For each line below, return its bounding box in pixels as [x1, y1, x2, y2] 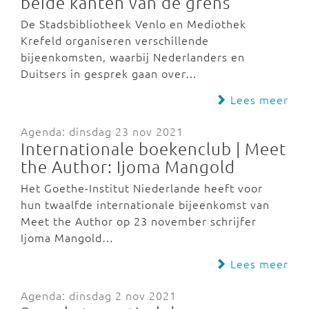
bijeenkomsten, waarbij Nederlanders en [21, 49, 245, 64]
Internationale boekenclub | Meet [21, 138, 286, 159]
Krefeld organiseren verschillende [21, 32, 209, 48]
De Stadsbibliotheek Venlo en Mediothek [21, 16, 246, 31]
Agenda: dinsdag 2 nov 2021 [21, 288, 177, 303]
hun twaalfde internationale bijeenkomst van [21, 197, 270, 212]
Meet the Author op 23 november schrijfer [21, 213, 257, 228]
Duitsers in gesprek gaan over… [21, 66, 197, 81]
